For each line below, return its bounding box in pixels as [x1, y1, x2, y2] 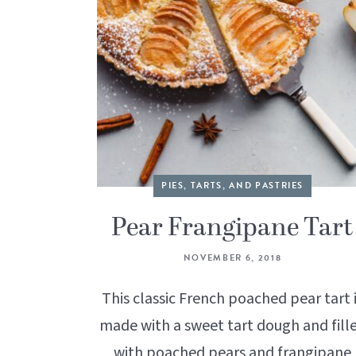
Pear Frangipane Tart [111, 208, 354, 247]
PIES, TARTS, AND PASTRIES [161, 178, 304, 192]
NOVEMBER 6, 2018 [183, 250, 282, 265]
